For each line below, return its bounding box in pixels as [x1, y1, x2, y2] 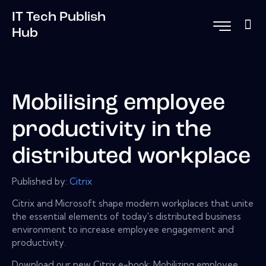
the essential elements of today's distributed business [12, 210, 241, 222]
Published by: [12, 175, 69, 187]
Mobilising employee [12, 93, 225, 115]
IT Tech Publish [12, 10, 106, 24]
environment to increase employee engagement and [12, 223, 234, 235]
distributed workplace [12, 146, 251, 169]
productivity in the [12, 119, 211, 142]
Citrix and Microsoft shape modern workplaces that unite [12, 197, 254, 209]
